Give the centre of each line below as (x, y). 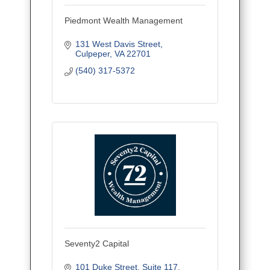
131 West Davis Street (118, 44)
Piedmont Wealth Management (124, 21)
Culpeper (92, 54)
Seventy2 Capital (97, 244)
